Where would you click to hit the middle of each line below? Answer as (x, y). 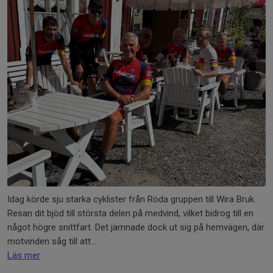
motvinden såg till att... (52, 241)
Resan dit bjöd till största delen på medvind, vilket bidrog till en (130, 213)
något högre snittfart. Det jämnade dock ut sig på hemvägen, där (136, 227)
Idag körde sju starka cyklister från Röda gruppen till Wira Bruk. (132, 199)
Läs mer (24, 255)
